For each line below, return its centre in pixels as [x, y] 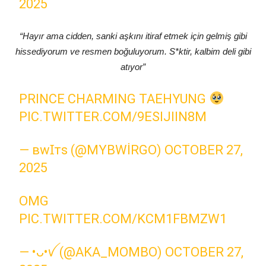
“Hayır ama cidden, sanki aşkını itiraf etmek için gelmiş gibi [133, 36]
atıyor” [133, 67]
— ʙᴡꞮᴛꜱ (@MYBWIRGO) [92, 150]
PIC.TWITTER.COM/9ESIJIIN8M [113, 117]
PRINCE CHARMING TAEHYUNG [114, 99]
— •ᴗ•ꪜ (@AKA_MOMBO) [92, 252]
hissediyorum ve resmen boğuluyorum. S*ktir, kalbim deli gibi [133, 51]
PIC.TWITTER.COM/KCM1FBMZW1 [123, 219]
